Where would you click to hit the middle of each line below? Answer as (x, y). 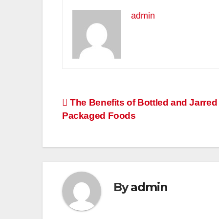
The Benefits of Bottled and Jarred (142, 102)
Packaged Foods (99, 115)
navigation (101, 126)
